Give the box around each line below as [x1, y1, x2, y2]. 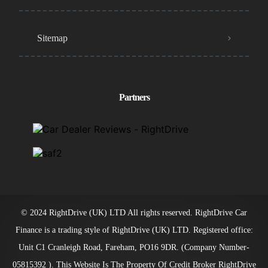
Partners [118, 92, 150, 103]
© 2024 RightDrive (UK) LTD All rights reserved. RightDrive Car [21, 208, 247, 218]
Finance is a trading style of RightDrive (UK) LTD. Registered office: [15, 226, 253, 235]
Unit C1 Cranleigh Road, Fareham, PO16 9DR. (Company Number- [19, 243, 249, 252]
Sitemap [37, 33, 68, 44]
